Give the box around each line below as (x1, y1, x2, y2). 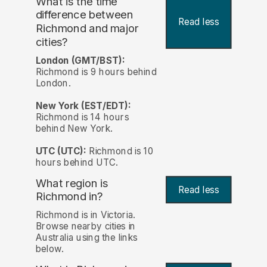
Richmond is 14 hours (35, 111, 129, 123)
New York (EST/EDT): (35, 100, 131, 111)
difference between (35, 8, 133, 22)
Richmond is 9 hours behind (35, 66, 157, 77)
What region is (35, 176, 108, 190)
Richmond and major (35, 21, 139, 36)
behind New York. (35, 122, 113, 134)
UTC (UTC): (35, 145, 86, 157)
